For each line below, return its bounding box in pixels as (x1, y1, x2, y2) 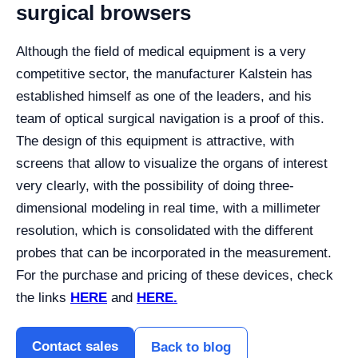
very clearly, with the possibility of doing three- (16, 178, 294, 193)
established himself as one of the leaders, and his (16, 89, 312, 104)
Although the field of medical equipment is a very (16, 44, 306, 59)
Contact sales (32, 339, 118, 354)
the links (16, 290, 70, 305)
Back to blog (151, 340, 231, 355)
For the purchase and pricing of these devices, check (16, 268, 333, 283)
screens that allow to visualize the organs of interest (16, 156, 328, 171)
